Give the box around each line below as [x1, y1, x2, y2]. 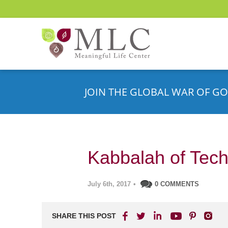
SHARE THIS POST [52, 212, 116, 220]
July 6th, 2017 [88, 180, 131, 188]
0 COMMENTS [155, 180, 199, 188]
